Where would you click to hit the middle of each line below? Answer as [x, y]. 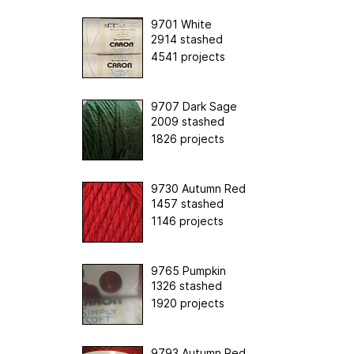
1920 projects [188, 303]
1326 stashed [186, 285]
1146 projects [187, 220]
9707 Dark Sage [194, 106]
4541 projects [188, 56]
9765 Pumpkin [188, 270]
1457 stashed [187, 203]
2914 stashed [187, 39]
